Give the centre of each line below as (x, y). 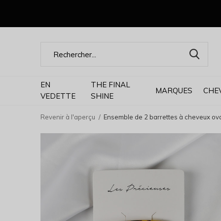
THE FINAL (110, 85)
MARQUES (174, 90)
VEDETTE (58, 96)
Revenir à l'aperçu (68, 117)
